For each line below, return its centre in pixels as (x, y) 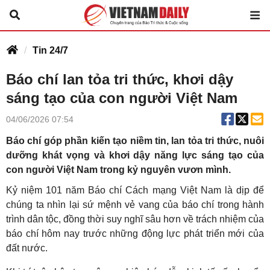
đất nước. (27, 248)
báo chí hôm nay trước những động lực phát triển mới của (135, 234)
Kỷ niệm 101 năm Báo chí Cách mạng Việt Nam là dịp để (135, 190)
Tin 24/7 (50, 50)
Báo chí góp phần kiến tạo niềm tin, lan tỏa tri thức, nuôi (135, 141)
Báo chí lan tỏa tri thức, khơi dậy (120, 79)
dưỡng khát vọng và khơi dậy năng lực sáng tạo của (135, 155)
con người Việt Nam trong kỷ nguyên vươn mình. (118, 170)
